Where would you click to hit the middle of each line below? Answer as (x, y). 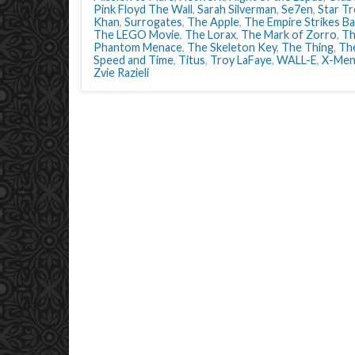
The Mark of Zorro (289, 34)
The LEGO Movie (137, 34)
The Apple (213, 22)
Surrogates (153, 22)
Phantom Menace (138, 47)
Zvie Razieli (121, 73)
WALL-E (297, 60)
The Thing (307, 47)
